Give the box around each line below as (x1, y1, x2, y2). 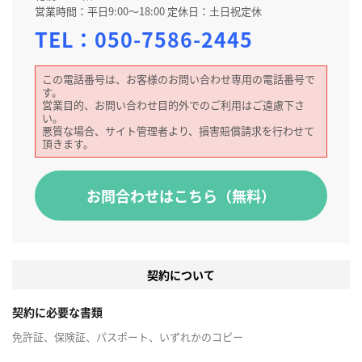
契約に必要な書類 (12, 304, 103, 321)
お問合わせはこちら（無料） (86, 185, 276, 207)
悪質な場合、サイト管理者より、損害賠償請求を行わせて (42, 123, 314, 139)
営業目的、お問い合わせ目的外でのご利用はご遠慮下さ (42, 97, 305, 113)
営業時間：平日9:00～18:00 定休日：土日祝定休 (35, 3, 262, 19)
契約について (147, 267, 215, 284)
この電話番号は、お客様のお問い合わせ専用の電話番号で (42, 71, 315, 87)
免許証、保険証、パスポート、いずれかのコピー (12, 329, 243, 345)
